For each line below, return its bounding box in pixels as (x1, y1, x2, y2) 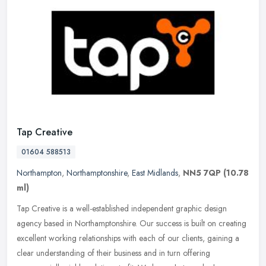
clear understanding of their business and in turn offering (17, 247, 210, 259)
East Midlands (132, 167, 178, 179)
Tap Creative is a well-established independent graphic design (17, 202, 227, 215)
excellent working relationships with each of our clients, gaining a (17, 232, 239, 245)
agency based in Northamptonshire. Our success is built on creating (17, 217, 246, 230)
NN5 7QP (183, 167, 221, 179)
